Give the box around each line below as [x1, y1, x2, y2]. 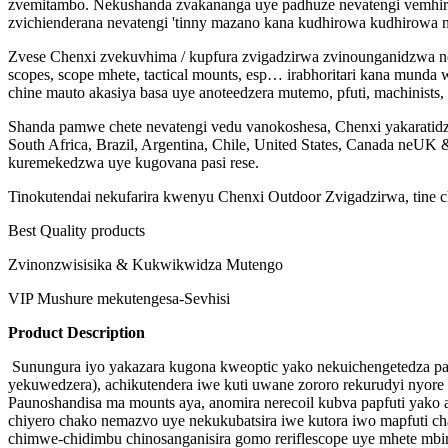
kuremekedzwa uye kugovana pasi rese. [8, 154, 259, 172]
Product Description [8, 324, 145, 342]
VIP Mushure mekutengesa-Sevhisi [8, 290, 230, 308]
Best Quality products [8, 222, 145, 240]
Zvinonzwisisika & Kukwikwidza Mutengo [8, 256, 283, 274]
